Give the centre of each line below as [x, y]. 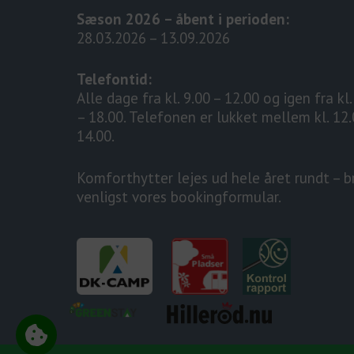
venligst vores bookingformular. [179, 196]
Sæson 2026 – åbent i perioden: [183, 19]
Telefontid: [114, 79]
